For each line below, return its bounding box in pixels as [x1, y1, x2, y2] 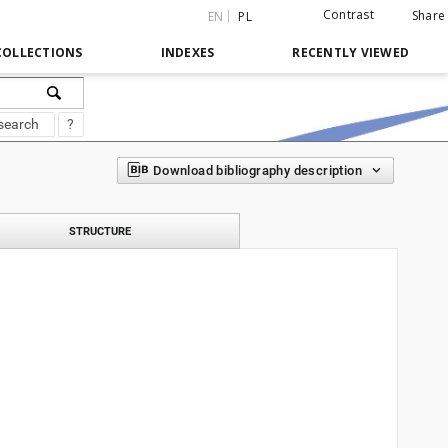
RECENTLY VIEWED [292, 44, 409, 61]
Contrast [322, 6, 374, 23]
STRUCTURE [69, 224, 131, 238]
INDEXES [160, 44, 215, 61]
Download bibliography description [152, 163, 362, 178]
